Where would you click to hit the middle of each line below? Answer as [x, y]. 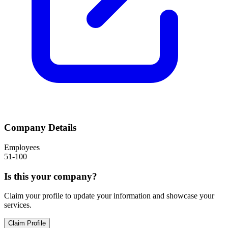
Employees [22, 147]
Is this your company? [51, 176]
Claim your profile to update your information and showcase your [109, 196]
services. [18, 205]
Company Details [40, 128]
